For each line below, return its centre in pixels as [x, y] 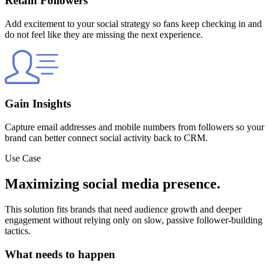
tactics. [18, 231]
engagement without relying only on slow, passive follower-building [134, 220]
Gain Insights [38, 104]
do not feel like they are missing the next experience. [104, 34]
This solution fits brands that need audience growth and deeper [123, 209]
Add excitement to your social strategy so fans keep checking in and [133, 23]
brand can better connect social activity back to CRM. [106, 138]
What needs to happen [60, 254]
